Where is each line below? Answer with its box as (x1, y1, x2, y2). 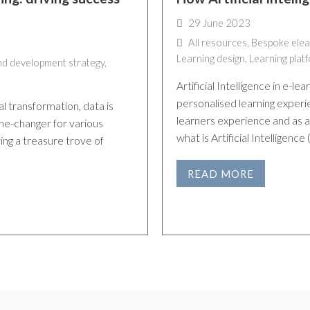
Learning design (176, 51, 245, 64)
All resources (188, 35, 247, 48)
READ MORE (187, 167, 254, 180)
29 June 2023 (188, 16, 250, 29)
